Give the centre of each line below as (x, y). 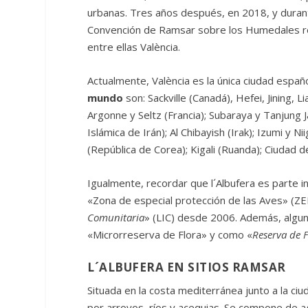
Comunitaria (116, 218)
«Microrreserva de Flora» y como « (170, 235)
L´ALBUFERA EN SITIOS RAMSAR (187, 267)
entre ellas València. (134, 47)
